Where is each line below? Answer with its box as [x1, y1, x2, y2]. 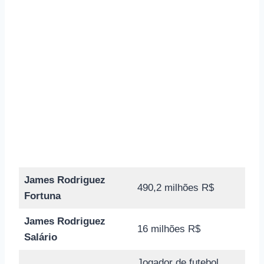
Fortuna [24, 190, 61, 202]
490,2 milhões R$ [137, 181, 214, 193]
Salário [24, 231, 57, 243]
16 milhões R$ [137, 223, 200, 235]
